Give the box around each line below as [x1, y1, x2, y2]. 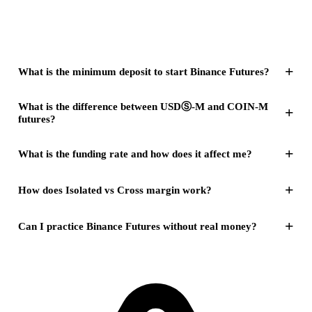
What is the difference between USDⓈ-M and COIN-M [18, 101, 268, 113]
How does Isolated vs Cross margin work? [18, 184, 212, 196]
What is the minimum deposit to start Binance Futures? [18, 65, 270, 77]
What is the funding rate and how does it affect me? [18, 148, 252, 159]
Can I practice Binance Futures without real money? [18, 220, 257, 232]
